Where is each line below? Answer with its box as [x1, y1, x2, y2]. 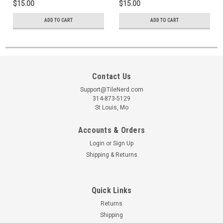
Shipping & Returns [86, 151, 137, 158]
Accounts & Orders [78, 125, 145, 135]
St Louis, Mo [95, 104, 128, 111]
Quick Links [91, 185, 132, 195]
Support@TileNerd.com [80, 86, 143, 93]
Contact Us [92, 71, 131, 81]
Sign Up [113, 139, 134, 147]
